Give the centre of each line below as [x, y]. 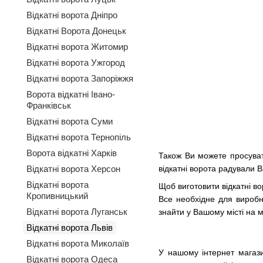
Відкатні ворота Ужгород [76, 63]
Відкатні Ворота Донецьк [76, 31]
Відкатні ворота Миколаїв [78, 243]
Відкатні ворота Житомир [77, 47]
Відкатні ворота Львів [70, 227]
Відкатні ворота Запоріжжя [80, 78]
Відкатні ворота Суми [70, 121]
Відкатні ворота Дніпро [72, 15]
